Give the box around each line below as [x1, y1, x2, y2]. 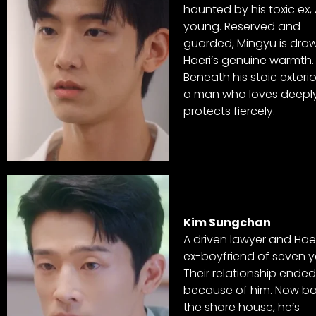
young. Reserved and [183, 18, 300, 35]
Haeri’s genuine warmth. [183, 51, 314, 68]
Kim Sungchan [183, 214, 271, 231]
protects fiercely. [183, 102, 275, 119]
